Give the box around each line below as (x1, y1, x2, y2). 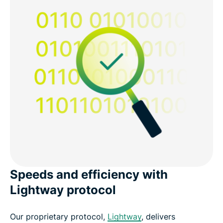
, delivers (141, 211, 175, 222)
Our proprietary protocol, (10, 211, 108, 222)
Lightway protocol (10, 182, 116, 197)
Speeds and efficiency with (10, 167, 168, 182)
